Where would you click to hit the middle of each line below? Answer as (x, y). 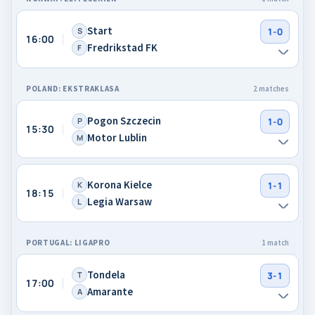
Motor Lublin (117, 137)
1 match (275, 243)
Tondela (106, 274)
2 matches (271, 89)
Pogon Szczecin (124, 120)
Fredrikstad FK (122, 47)
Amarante (110, 291)
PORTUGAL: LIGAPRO (68, 243)
